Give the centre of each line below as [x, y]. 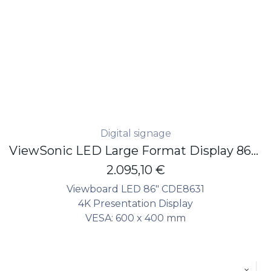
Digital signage [135, 133]
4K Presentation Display [135, 203]
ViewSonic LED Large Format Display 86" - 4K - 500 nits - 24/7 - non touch [255, 150]
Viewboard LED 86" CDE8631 [135, 189]
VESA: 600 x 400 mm [135, 218]
